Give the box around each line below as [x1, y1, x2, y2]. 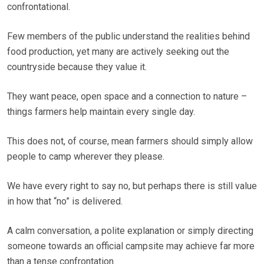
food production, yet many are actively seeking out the [7, 46, 229, 58]
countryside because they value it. [7, 61, 147, 73]
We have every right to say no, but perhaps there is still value [7, 180, 257, 192]
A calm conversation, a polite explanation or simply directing [7, 225, 253, 237]
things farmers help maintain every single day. [7, 106, 195, 118]
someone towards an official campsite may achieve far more [7, 240, 255, 252]
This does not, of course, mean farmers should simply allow [7, 136, 253, 147]
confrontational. [7, 1, 70, 13]
